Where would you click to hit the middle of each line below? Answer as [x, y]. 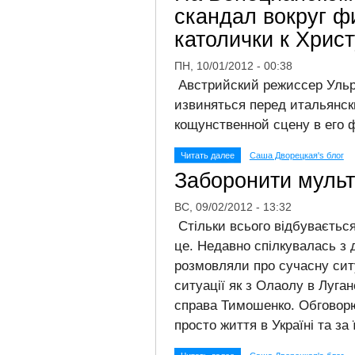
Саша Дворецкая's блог [296, 155]
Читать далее [207, 155]
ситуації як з [213, 285]
